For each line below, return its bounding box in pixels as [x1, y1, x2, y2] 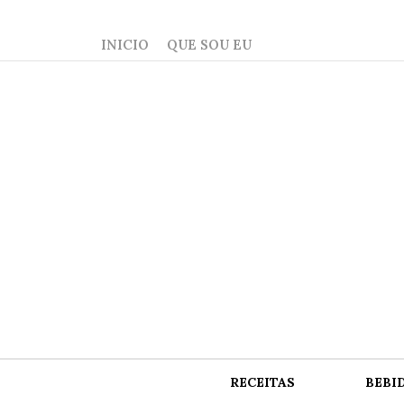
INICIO [101, 36, 150, 53]
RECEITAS [230, 374, 295, 391]
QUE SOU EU [167, 36, 252, 53]
